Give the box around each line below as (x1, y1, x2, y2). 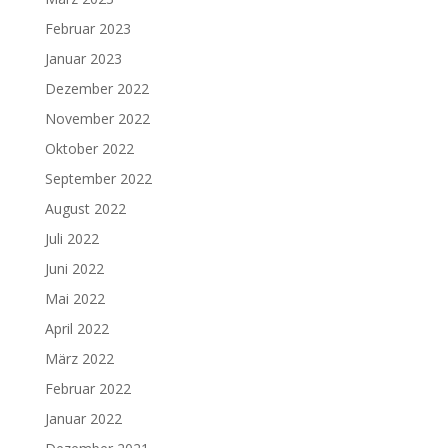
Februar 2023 (44, 19, 131, 38)
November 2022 (44, 109, 150, 128)
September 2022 (44, 169, 152, 188)
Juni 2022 (44, 259, 104, 278)
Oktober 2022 (44, 139, 134, 158)
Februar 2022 (44, 379, 131, 398)
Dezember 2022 (44, 79, 149, 98)
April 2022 (44, 319, 109, 338)
